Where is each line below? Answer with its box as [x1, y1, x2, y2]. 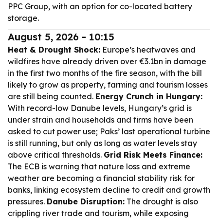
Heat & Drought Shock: [8, 45, 100, 54]
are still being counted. [8, 91, 95, 101]
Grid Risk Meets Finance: [104, 150, 202, 160]
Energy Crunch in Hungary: [95, 91, 202, 101]
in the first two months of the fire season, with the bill [8, 68, 202, 78]
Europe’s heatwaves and [100, 45, 196, 54]
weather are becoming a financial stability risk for [8, 173, 195, 183]
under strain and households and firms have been [8, 115, 193, 125]
